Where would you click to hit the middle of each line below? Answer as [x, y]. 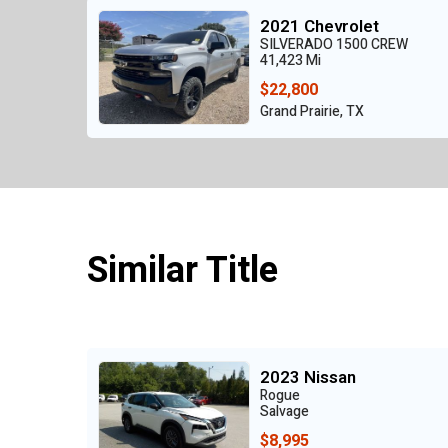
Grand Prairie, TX [312, 111]
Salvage [284, 411]
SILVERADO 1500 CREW [334, 44]
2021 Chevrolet [319, 26]
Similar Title [182, 271]
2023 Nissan [308, 377]
